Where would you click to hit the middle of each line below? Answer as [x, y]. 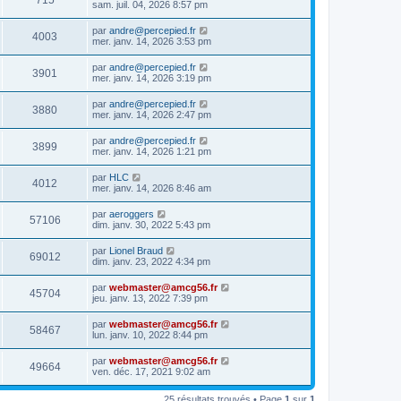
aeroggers [132, 214]
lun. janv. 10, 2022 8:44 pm [150, 335]
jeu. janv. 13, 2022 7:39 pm [150, 298]
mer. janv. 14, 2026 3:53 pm [152, 41]
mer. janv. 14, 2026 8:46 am [152, 188]
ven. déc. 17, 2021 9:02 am [151, 371]
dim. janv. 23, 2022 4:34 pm [151, 261]
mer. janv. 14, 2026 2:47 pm [152, 115]
